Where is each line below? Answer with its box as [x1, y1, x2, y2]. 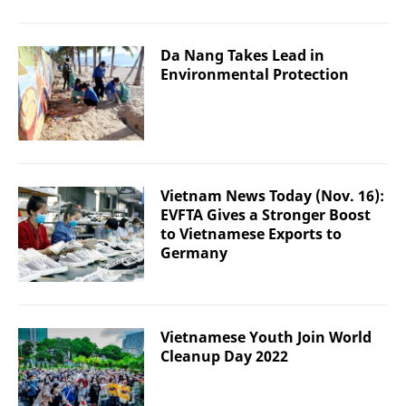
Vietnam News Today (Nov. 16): [160, 186, 384, 207]
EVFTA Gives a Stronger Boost [160, 205, 371, 226]
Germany [160, 243, 227, 264]
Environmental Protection [160, 64, 349, 84]
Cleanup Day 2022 [160, 345, 288, 366]
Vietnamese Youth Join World [160, 326, 372, 347]
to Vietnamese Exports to [160, 224, 342, 245]
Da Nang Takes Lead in [160, 45, 324, 65]
